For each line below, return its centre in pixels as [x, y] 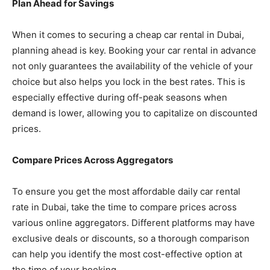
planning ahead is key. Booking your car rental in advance [134, 50]
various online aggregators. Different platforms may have [133, 222]
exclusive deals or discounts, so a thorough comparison [131, 238]
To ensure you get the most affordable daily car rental [126, 191]
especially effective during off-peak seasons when [120, 97]
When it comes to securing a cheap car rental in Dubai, [128, 34]
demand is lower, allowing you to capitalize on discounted [135, 113]
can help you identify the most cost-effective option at [127, 254]
